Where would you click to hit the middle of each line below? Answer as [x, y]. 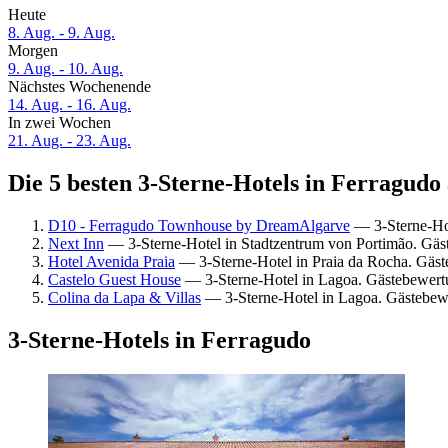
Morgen [33, 51]
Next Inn [76, 243]
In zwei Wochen [59, 123]
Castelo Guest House [114, 279]
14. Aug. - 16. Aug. [69, 105]
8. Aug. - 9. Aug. [61, 33]
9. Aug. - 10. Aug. [65, 69]
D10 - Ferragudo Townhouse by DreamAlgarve [199, 225]
